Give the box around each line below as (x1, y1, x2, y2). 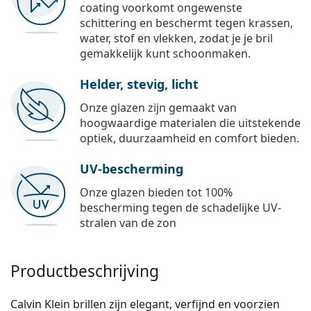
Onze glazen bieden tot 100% (80, 185, 233, 201)
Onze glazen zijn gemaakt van (80, 100, 237, 116)
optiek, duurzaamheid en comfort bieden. (80, 131, 299, 146)
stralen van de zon (80, 215, 176, 231)
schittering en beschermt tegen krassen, (80, 15, 293, 31)
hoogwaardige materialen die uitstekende (80, 115, 301, 131)
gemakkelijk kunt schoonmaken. (80, 46, 251, 62)
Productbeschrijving (10, 260, 159, 283)
